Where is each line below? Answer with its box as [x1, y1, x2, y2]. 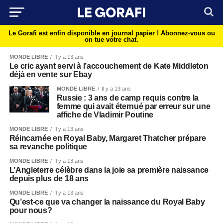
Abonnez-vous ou [160, 29, 215, 37]
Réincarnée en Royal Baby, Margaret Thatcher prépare [9, 134, 206, 142]
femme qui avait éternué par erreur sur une [56, 102, 211, 111]
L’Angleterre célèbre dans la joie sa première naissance [9, 166, 209, 174]
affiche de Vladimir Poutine [56, 111, 154, 119]
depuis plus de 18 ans [9, 174, 89, 183]
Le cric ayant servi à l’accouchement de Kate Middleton [9, 62, 209, 70]
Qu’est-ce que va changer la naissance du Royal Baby [9, 198, 205, 206]
